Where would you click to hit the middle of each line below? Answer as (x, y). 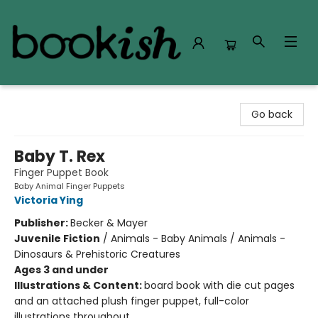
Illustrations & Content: (79, 285)
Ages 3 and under (61, 270)
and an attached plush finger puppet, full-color (132, 301)
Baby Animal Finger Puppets (70, 186)
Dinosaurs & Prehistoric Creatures (97, 254)
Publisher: (42, 223)
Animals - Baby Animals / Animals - (198, 238)
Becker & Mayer (109, 223)
